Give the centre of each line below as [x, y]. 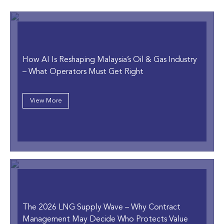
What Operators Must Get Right [85, 72]
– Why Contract [153, 208]
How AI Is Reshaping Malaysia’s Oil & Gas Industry [110, 60]
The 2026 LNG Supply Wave [74, 208]
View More [46, 101]
